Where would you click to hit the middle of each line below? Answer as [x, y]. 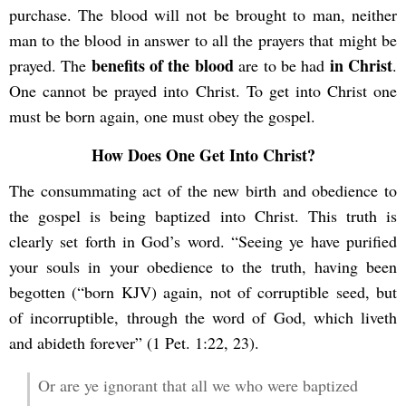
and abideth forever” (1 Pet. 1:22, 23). [134, 342]
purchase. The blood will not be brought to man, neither [203, 15]
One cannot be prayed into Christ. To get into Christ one [203, 91]
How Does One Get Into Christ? [203, 155]
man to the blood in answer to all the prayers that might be [203, 40]
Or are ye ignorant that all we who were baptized [198, 386]
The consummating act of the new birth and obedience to [203, 190]
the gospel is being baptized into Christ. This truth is [203, 215]
